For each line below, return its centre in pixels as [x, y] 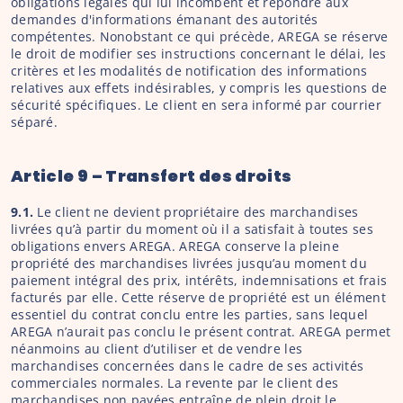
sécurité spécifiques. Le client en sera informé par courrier [196, 105]
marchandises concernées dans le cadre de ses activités [188, 366]
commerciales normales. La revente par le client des [175, 383]
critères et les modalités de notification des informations [189, 71]
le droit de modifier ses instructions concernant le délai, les [199, 54]
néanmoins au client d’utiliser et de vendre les [157, 349]
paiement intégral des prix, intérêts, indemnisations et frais [199, 280]
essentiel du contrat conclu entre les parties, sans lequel [190, 314]
